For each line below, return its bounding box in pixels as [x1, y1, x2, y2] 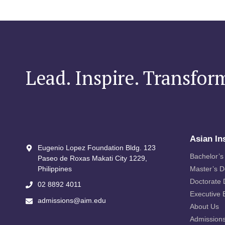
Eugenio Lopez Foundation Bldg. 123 [38, 144, 156, 152]
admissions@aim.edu [38, 196, 106, 205]
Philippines [38, 165, 72, 173]
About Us [189, 202, 219, 210]
